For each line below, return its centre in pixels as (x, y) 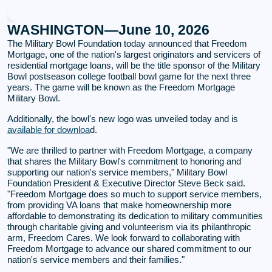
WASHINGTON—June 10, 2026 (108, 29)
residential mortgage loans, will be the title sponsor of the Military (134, 65)
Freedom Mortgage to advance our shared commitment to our (129, 248)
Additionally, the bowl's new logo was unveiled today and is (123, 118)
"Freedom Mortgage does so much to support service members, (134, 194)
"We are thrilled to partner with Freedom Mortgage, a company (130, 150)
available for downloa (49, 129)
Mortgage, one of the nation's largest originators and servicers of (134, 54)
